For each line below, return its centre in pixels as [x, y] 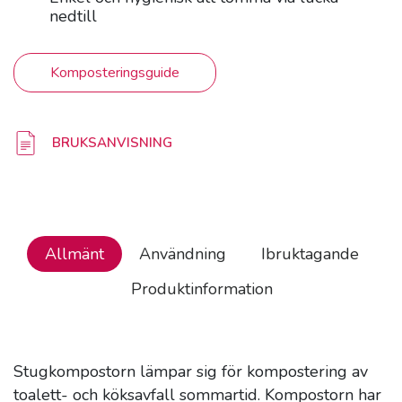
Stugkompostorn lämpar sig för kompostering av [191, 371]
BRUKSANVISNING [112, 142]
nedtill [73, 16]
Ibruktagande [310, 253]
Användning [182, 253]
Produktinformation [201, 288]
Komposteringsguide [115, 73]
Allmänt [74, 253]
